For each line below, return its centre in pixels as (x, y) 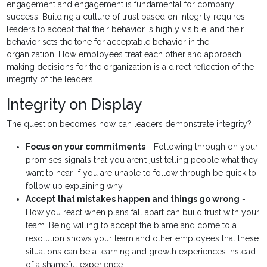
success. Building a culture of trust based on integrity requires (126, 17)
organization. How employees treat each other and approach (124, 55)
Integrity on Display (75, 105)
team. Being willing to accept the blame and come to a (131, 226)
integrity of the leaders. (51, 80)
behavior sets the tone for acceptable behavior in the (108, 42)
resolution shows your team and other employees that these (142, 239)
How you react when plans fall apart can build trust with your (143, 212)
